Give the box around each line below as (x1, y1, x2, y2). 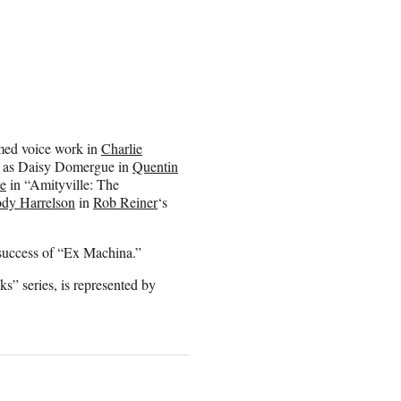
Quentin (132, 156, 178, 175)
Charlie (101, 138, 142, 158)
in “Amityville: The (6, 174, 119, 193)
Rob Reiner (93, 192, 158, 211)
